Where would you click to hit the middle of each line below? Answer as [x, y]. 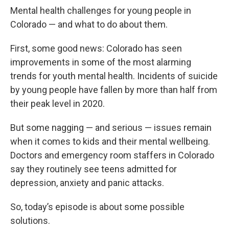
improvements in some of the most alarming [101, 62]
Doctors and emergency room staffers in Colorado [112, 155]
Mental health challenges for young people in [101, 10]
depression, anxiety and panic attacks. [87, 183]
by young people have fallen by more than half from [114, 90]
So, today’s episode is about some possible [97, 207]
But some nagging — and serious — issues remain [111, 128]
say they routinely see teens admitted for [94, 169]
